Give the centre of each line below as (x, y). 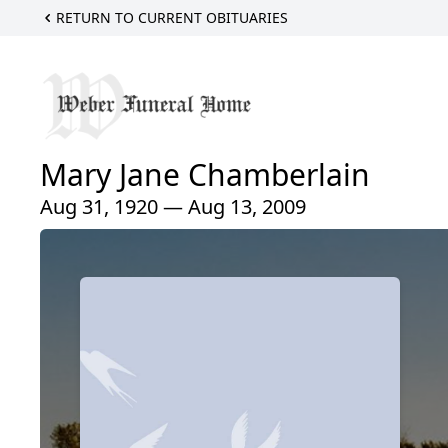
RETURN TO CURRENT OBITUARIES (172, 17)
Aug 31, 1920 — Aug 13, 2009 (173, 207)
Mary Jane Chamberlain (205, 175)
